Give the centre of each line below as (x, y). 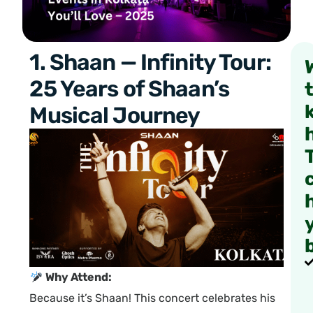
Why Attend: (78, 277)
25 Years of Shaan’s (129, 89)
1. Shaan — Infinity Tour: (150, 63)
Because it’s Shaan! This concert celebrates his (153, 298)
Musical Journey (115, 116)
